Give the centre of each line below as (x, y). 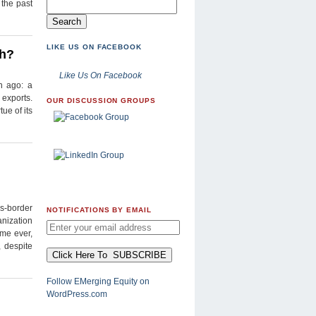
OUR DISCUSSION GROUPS (102, 101)
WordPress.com (77, 294)
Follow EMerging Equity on (98, 281)
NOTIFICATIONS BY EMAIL (99, 210)
